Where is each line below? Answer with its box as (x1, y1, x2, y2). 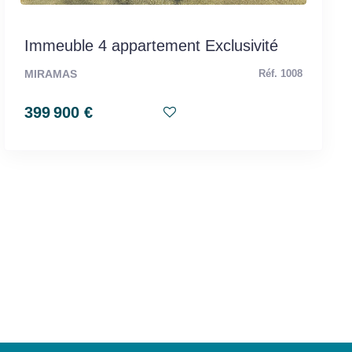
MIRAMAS (24, 67, 77, 80)
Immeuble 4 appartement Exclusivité (24, 36, 278, 54)
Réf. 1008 (258, 68, 302, 79)
